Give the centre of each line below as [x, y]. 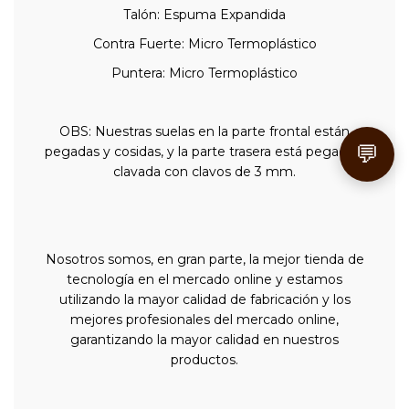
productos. [204, 360]
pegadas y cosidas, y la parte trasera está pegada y [204, 152]
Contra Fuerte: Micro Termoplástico [204, 44]
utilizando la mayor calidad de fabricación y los [204, 300]
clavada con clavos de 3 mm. [204, 172]
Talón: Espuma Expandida [204, 15]
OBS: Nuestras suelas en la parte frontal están [204, 132]
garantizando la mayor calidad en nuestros [204, 340]
